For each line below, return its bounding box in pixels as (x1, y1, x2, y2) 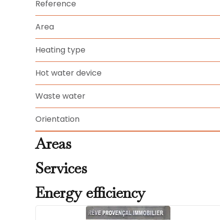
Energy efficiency (35, 183, 145, 202)
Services (35, 158, 87, 178)
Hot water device (35, 67, 102, 79)
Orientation (35, 113, 80, 125)
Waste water (35, 90, 85, 102)
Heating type (35, 44, 85, 55)
